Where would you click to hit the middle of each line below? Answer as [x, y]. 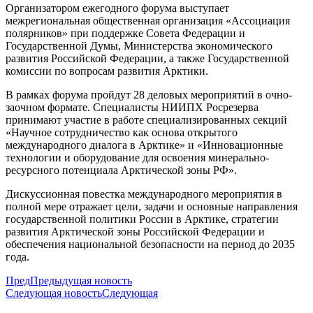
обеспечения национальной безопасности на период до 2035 [150, 245]
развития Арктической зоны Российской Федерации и [135, 232]
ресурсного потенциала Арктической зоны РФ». [121, 170]
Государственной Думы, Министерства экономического [139, 46]
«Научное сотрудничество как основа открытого [122, 133]
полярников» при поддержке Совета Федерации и [125, 34]
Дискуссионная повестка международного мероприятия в [144, 194]
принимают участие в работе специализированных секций [146, 120]
